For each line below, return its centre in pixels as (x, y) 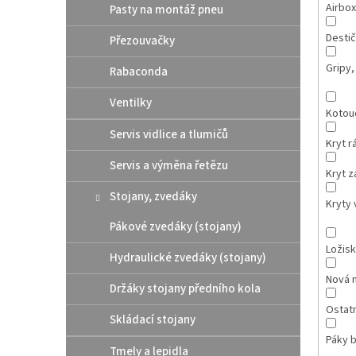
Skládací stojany (153, 319)
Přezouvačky (142, 41)
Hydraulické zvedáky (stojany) (188, 257)
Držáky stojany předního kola (185, 288)
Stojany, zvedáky (153, 196)
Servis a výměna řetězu (169, 165)
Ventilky (131, 103)
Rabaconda (139, 72)
